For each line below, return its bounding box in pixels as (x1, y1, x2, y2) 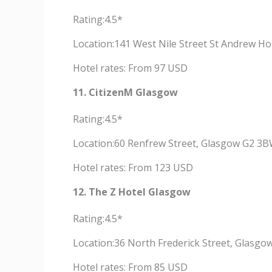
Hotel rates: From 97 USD (73, 61, 188, 75)
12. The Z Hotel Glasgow (73, 185, 191, 199)
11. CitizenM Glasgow (73, 86, 178, 99)
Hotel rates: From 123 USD (73, 161, 193, 174)
